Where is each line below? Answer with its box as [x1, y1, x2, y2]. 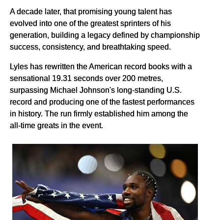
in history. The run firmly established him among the [10, 109, 188, 118]
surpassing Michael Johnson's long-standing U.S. [10, 85, 182, 95]
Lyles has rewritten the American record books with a [10, 62, 192, 71]
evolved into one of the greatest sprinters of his [10, 19, 171, 28]
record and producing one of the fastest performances [10, 97, 194, 107]
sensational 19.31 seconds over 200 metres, [10, 74, 163, 83]
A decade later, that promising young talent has [10, 7, 172, 16]
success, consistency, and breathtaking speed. [10, 42, 171, 52]
